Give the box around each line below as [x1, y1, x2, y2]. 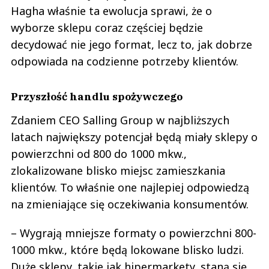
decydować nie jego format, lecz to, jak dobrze [11, 37, 252, 52]
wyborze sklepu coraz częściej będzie [11, 20, 203, 35]
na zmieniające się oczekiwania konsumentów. [11, 197, 249, 212]
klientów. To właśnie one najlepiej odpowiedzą [11, 180, 249, 195]
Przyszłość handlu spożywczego [11, 89, 183, 104]
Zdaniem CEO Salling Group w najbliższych [11, 113, 229, 128]
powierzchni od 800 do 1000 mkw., [11, 147, 187, 162]
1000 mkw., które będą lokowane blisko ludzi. [11, 243, 244, 258]
